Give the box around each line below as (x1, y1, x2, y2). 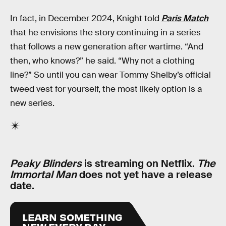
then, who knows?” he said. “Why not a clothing (10, 55, 195, 67)
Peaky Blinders (10, 156, 82, 170)
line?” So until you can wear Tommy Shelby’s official (10, 70, 211, 81)
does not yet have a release (79, 167, 212, 181)
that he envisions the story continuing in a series (10, 27, 201, 38)
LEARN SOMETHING (22, 210, 123, 223)
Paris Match (161, 13, 208, 24)
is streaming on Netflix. (82, 156, 197, 170)
